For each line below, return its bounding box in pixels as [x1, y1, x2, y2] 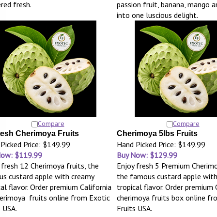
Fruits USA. [116, 203, 152, 213]
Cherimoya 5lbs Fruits [116, 129, 198, 138]
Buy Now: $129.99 [116, 150, 177, 160]
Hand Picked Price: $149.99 [116, 139, 205, 149]
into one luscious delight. [116, 10, 198, 20]
